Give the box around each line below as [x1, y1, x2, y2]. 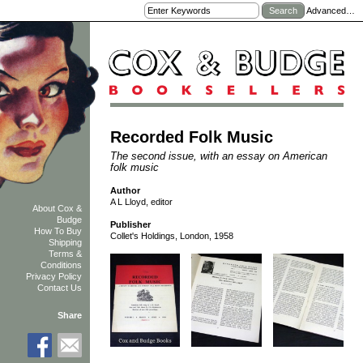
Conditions [41, 260, 83, 271]
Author [109, 185, 140, 195]
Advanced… [306, 6, 355, 15]
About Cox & [32, 203, 83, 214]
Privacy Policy [26, 271, 83, 282]
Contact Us [37, 283, 83, 293]
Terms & [49, 249, 83, 259]
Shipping [49, 237, 83, 248]
